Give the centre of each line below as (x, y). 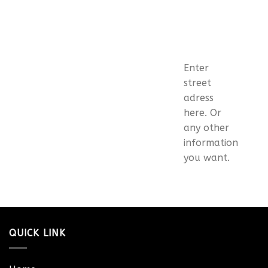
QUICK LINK (37, 233)
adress (198, 98)
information (211, 143)
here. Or (202, 113)
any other (206, 128)
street (197, 83)
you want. (206, 158)
